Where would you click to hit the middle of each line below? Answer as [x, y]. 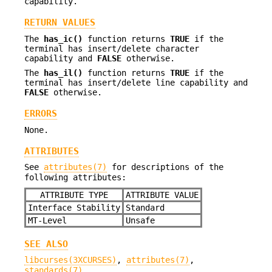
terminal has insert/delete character [112, 48]
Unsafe [140, 220]
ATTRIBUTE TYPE [74, 195]
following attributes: [75, 178]
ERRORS [41, 114]
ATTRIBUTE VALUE [162, 195]
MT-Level [47, 220]
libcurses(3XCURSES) [70, 260]
